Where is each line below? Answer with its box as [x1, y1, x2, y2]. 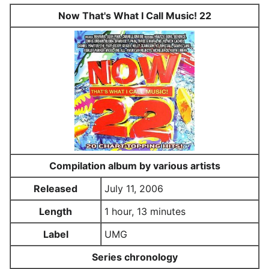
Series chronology [91, 251, 178, 263]
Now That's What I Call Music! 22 [58, 10, 211, 22]
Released [34, 183, 77, 195]
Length [39, 205, 72, 217]
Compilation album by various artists [49, 160, 220, 172]
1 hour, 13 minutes [104, 205, 186, 217]
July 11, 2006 [104, 183, 163, 195]
